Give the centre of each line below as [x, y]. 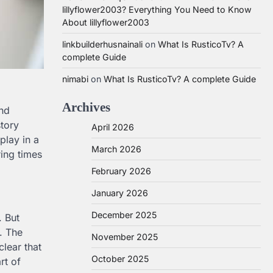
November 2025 [125, 237]
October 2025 [120, 259]
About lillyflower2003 [106, 22]
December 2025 [124, 215]
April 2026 [113, 127]
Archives [86, 107]
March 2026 [116, 149]
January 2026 [120, 193]
